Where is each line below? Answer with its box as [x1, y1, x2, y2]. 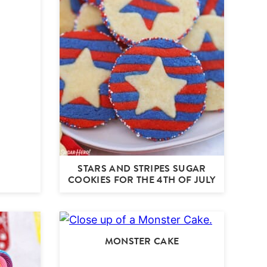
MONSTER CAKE [104, 234, 179, 249]
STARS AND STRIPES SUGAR [77, 162, 206, 176]
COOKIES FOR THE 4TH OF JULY [68, 173, 216, 187]
